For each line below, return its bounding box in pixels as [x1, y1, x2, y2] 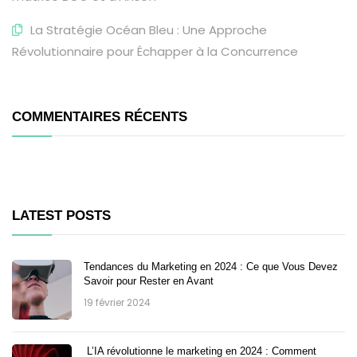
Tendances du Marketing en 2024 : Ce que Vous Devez [84, 261, 338, 273]
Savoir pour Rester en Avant [84, 275, 214, 287]
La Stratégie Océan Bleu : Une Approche [30, 22, 267, 38]
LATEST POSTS [12, 208, 111, 223]
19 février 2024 [84, 296, 151, 309]
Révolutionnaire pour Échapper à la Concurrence [12, 43, 298, 60]
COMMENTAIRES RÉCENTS [12, 109, 187, 124]
